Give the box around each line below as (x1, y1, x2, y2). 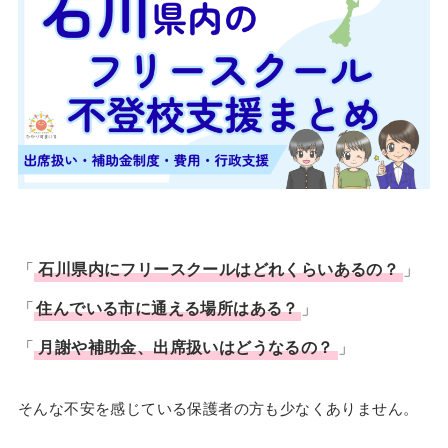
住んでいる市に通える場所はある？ (36, 297, 299, 320)
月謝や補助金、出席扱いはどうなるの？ (38, 336, 334, 359)
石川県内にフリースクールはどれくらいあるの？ (38, 258, 400, 281)
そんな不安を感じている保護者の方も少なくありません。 (17, 398, 419, 419)
